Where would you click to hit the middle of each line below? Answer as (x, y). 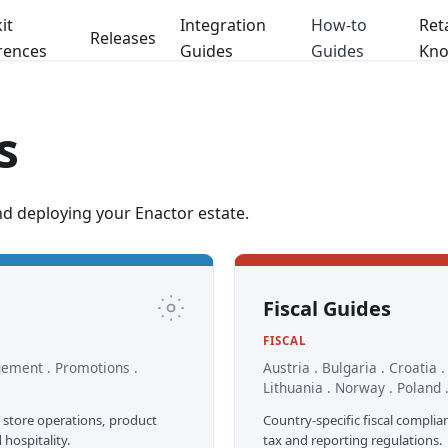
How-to (339, 25)
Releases (123, 38)
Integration (223, 25)
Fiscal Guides (327, 308)
